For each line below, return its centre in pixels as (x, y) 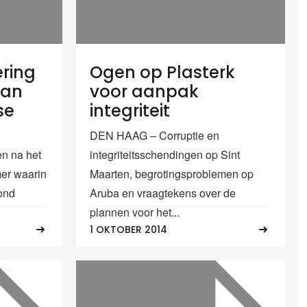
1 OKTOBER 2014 (128, 229)
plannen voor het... (135, 212)
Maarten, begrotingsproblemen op (172, 174)
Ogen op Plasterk (162, 73)
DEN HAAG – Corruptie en (155, 136)
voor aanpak (144, 92)
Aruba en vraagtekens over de (163, 193)
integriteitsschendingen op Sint (165, 155)
